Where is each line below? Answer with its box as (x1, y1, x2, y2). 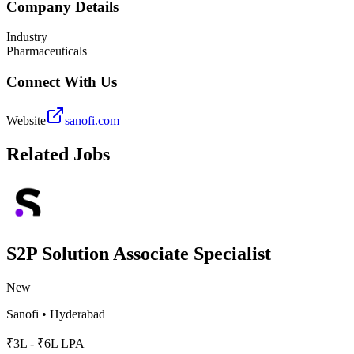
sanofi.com (65, 113, 119, 127)
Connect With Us (6, 73, 117, 90)
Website (6, 113, 46, 127)
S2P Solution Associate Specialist (6, 243, 271, 265)
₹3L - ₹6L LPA (6, 337, 85, 351)
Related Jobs (6, 143, 110, 164)
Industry (6, 30, 47, 44)
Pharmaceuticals (6, 44, 87, 58)
